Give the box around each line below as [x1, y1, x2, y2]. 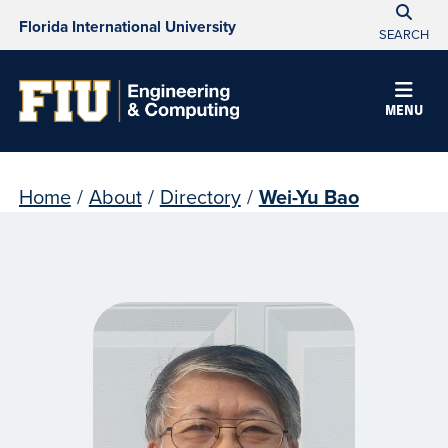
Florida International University [18, 15, 236, 38]
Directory [159, 182, 241, 212]
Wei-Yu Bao [258, 182, 359, 212]
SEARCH [379, 25, 430, 43]
